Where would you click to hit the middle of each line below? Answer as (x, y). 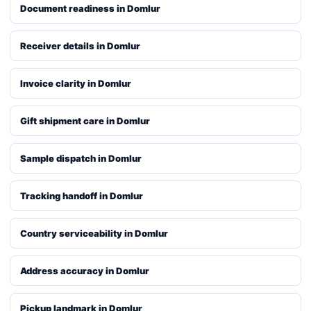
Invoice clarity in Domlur (76, 83)
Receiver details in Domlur (80, 46)
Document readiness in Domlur (90, 8)
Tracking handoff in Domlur (82, 196)
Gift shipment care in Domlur (85, 121)
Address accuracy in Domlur (85, 271)
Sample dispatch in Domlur (81, 158)
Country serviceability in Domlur (94, 233)
